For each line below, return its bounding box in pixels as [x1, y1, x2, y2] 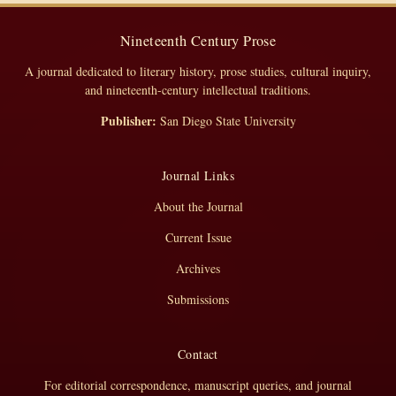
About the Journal [153, 198, 243, 216]
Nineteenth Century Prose [119, 31, 277, 51]
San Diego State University [156, 112, 296, 130]
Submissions [167, 291, 229, 308]
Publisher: [100, 111, 156, 131]
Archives [176, 260, 220, 278]
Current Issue [164, 229, 232, 247]
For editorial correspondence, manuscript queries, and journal [44, 377, 352, 394]
